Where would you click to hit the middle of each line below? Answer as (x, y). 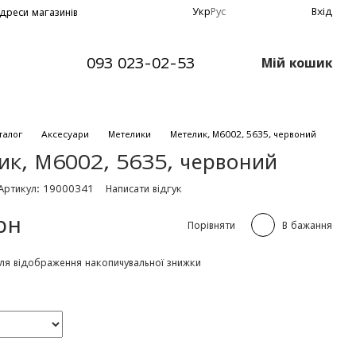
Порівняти (211, 225)
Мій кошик (296, 63)
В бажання (307, 225)
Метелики (130, 134)
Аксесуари (66, 134)
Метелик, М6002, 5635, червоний (244, 134)
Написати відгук (144, 189)
